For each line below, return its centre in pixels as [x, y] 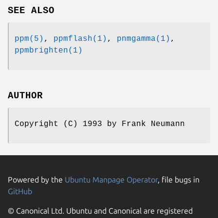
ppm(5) [29, 39]
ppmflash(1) [80, 39]
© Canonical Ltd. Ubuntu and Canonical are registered [100, 211]
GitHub [20, 191]
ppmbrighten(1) [49, 51]
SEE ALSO [31, 11]
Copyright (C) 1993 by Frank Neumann [100, 124]
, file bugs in [179, 180]
